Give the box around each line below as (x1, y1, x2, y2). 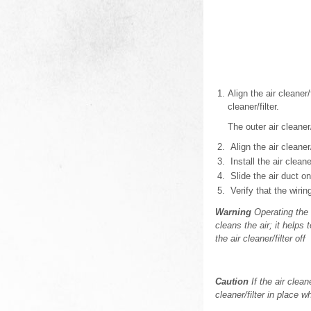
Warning (215, 207, 251, 217)
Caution (215, 276, 249, 287)
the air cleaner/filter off (215, 233, 305, 244)
